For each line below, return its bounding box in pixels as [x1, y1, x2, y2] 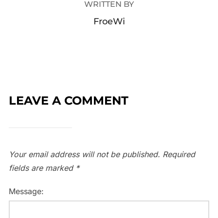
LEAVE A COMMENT [8, 93, 128, 108]
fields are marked [8, 163, 75, 173]
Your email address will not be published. [8, 149, 160, 160]
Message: [8, 186, 44, 197]
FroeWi [93, 16, 125, 27]
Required [162, 149, 195, 160]
